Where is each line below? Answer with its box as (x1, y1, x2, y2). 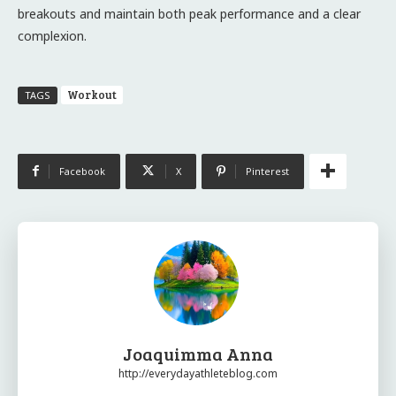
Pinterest (246, 164, 289, 178)
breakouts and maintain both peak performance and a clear (18, 4, 361, 22)
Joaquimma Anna (123, 340, 273, 366)
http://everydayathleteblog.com (118, 365, 278, 381)
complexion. (18, 27, 87, 44)
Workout (67, 86, 117, 103)
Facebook (59, 164, 105, 178)
